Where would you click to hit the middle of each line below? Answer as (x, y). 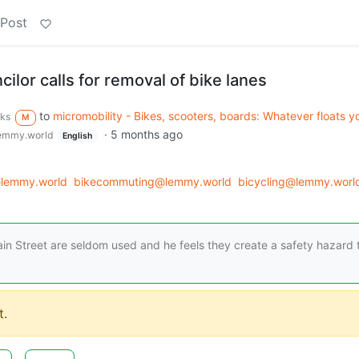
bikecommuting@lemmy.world (153, 182)
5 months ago (146, 134)
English (77, 135)
